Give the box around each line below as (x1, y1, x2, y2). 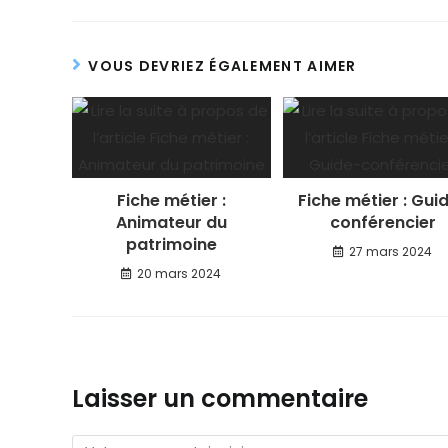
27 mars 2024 (349, 243, 433, 260)
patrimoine (125, 233, 217, 256)
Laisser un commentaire (72, 382, 368, 415)
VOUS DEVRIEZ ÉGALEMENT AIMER (88, 56, 357, 76)
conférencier (329, 211, 436, 234)
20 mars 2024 (137, 265, 222, 282)
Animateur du (115, 211, 227, 234)
